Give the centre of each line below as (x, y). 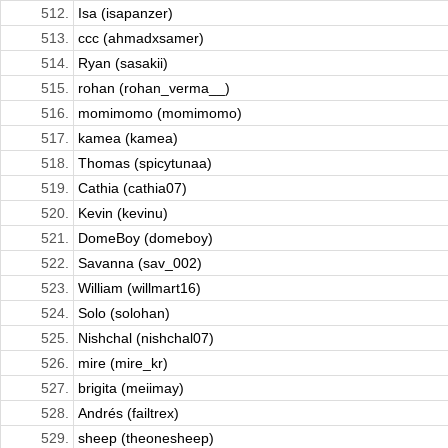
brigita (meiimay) (131, 388)
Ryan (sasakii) (123, 63)
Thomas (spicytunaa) (145, 163)
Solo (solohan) (124, 313)
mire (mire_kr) (123, 363)
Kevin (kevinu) (123, 213)
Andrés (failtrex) (128, 413)
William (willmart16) (139, 288)
